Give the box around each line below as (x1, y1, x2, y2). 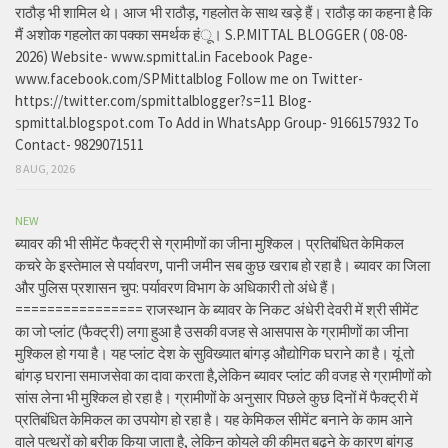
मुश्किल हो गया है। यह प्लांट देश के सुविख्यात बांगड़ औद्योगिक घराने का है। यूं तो (15, 344, 414, 364)
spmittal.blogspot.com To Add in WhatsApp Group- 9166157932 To (15, 113, 419, 133)
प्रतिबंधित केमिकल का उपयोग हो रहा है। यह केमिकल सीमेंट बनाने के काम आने (15, 410, 413, 430)
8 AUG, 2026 (15, 161, 75, 177)
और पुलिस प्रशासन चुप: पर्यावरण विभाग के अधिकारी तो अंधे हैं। (15, 278, 337, 298)
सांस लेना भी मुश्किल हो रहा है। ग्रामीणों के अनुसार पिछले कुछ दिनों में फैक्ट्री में (15, 388, 418, 408)
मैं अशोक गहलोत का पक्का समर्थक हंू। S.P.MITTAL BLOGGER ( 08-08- (15, 25, 408, 45)
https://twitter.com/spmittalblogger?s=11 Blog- (15, 91, 312, 111)
